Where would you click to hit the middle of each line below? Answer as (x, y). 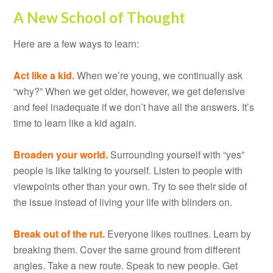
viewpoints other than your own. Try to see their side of (130, 186)
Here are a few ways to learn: (76, 43)
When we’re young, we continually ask (159, 75)
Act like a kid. (44, 75)
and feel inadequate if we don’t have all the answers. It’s (134, 107)
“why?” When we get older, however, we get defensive (129, 91)
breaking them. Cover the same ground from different (127, 249)
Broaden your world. (61, 154)
